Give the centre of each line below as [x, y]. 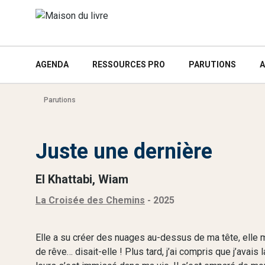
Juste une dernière [124, 151]
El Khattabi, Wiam [82, 179]
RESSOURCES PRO [129, 64]
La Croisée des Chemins [90, 200]
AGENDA [52, 64]
